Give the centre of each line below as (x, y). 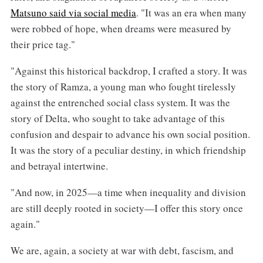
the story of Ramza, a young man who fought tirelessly (123, 87)
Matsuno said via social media (73, 13)
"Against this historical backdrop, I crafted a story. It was (129, 71)
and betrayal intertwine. (59, 166)
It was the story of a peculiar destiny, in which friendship (128, 150)
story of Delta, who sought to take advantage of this (117, 119)
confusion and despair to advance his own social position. (130, 134)
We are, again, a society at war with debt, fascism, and (122, 251)
